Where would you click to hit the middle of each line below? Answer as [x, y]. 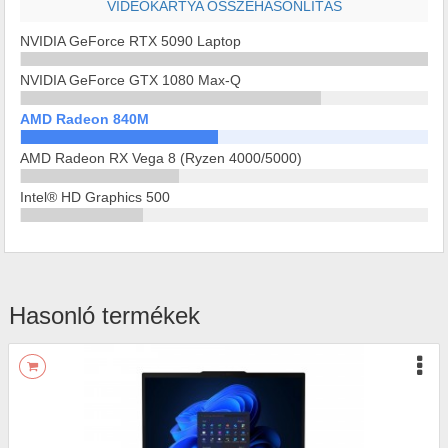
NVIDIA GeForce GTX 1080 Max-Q [130, 80]
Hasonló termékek [104, 315]
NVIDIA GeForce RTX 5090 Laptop [130, 41]
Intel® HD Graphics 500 [95, 197]
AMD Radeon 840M [84, 119]
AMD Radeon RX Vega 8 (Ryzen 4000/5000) [161, 158]
